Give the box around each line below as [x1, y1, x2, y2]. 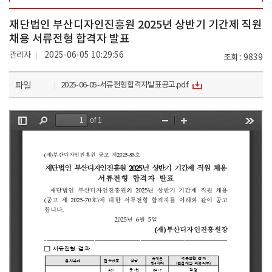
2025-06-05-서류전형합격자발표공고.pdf [61, 80, 189, 90]
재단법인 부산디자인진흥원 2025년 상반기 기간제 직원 [9, 19, 262, 32]
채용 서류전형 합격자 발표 [9, 33, 130, 46]
